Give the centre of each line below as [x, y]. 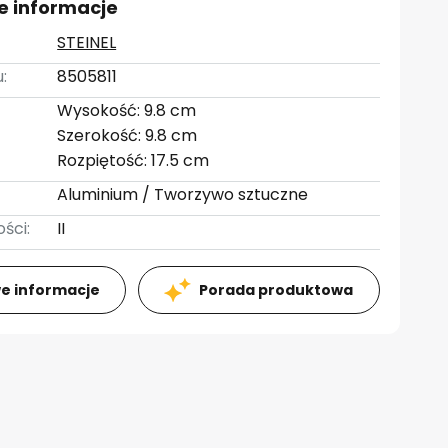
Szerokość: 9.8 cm [127, 135]
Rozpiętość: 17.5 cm [133, 160]
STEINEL [87, 42]
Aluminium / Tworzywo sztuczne [183, 194]
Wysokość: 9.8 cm [127, 110]
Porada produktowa [276, 290]
